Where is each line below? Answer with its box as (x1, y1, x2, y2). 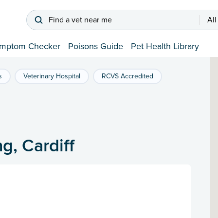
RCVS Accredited (102, 72, 153, 81)
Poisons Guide (68, 41, 123, 52)
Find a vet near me (49, 15, 112, 25)
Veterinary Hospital (23, 72, 80, 81)
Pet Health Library (131, 41, 199, 52)
